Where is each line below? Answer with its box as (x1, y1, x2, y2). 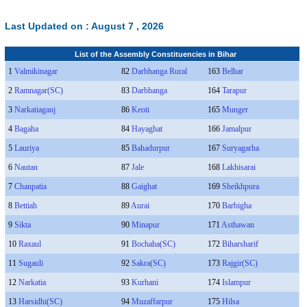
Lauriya (14, 143, 39, 153)
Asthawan (221, 220, 254, 230)
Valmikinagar (14, 66, 58, 76)
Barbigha (221, 201, 251, 210)
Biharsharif (221, 239, 258, 249)
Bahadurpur (131, 143, 170, 153)
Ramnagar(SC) (14, 86, 63, 95)
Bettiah (14, 201, 37, 210)
